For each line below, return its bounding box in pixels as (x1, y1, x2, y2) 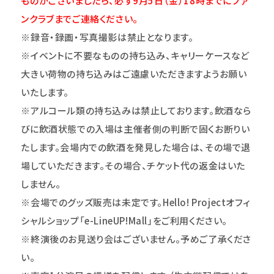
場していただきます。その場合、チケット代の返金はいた (21, 158, 246, 172)
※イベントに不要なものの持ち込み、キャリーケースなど (21, 48, 250, 62)
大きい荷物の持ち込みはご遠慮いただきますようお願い (21, 67, 247, 80)
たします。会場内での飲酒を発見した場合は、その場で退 (21, 140, 251, 154)
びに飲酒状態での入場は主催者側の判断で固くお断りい (21, 122, 250, 135)
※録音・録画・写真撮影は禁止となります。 (21, 30, 194, 43)
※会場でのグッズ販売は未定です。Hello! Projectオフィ (21, 195, 251, 209)
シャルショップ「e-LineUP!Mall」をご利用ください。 (21, 213, 228, 227)
